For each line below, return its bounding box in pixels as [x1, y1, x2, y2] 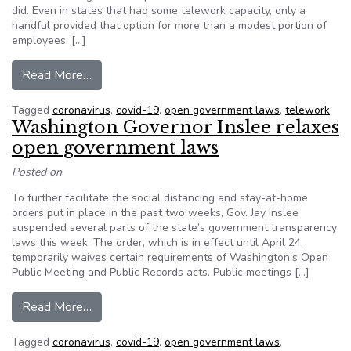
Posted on [12, 165, 62, 179]
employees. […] [12, 33, 86, 48]
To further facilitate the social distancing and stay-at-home [12, 190, 308, 205]
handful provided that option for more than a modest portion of [12, 18, 327, 33]
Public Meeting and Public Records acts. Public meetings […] [12, 265, 309, 280]
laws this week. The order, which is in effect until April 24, [12, 235, 303, 250]
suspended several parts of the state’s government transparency [12, 220, 337, 235]
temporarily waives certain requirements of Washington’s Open [12, 250, 328, 265]
